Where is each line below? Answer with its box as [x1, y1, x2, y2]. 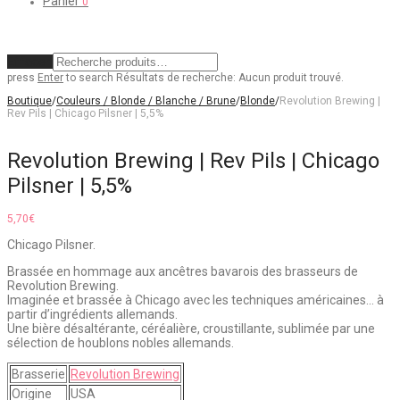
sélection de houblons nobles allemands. [7, 336, 234, 351]
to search [63, 71, 113, 84]
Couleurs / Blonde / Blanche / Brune [56, 95, 236, 107]
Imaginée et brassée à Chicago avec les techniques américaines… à [7, 293, 384, 308]
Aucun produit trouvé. [238, 71, 344, 84]
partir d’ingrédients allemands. [7, 307, 178, 322]
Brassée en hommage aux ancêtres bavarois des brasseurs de [7, 264, 358, 279]
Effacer [7, 54, 50, 69]
